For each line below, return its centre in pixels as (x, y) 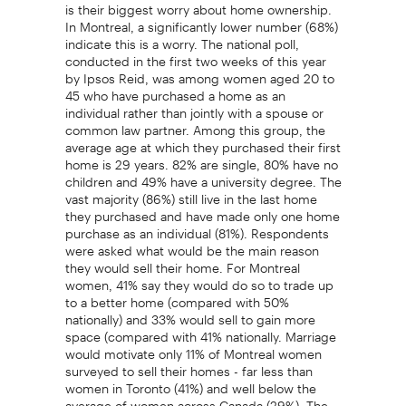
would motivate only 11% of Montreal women (193, 348)
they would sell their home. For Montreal (182, 261)
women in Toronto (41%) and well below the (190, 382)
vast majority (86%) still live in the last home (191, 193)
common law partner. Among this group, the (195, 124)
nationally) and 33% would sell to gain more (190, 313)
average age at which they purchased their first (203, 141)
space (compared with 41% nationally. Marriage (200, 330)
